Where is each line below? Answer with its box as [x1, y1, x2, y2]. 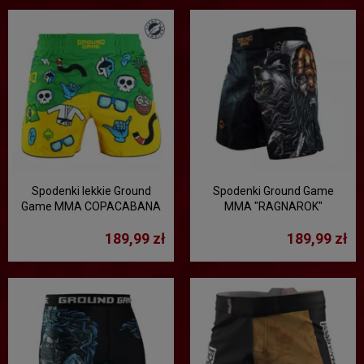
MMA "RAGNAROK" [223, 200, 323, 213]
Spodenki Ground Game [212, 184, 334, 197]
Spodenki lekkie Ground [31, 184, 151, 197]
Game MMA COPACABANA [21, 200, 161, 213]
